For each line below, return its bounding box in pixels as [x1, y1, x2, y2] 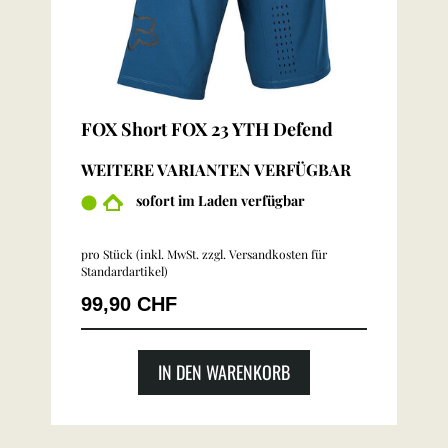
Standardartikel [81, 263, 164, 279]
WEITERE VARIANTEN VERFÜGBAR [81, 159, 351, 180]
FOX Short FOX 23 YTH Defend [81, 117, 333, 141]
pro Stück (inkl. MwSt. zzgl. [81, 246, 229, 262]
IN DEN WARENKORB [158, 359, 290, 385]
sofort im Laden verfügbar [136, 191, 305, 210]
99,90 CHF [81, 293, 177, 315]
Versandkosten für [229, 246, 327, 262]
